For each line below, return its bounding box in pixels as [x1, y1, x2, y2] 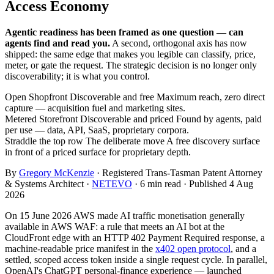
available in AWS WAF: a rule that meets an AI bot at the [5, 221, 224, 232]
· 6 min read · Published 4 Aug [132, 178, 253, 189]
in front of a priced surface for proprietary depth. [5, 146, 191, 157]
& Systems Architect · [5, 178, 92, 189]
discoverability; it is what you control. [5, 70, 150, 81]
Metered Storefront [5, 113, 78, 124]
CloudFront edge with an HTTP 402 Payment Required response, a [5, 232, 265, 243]
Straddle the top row [5, 135, 83, 146]
